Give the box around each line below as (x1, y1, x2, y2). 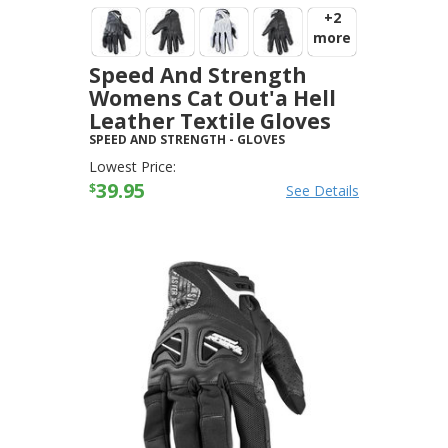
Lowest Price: (89, 157, 176, 176)
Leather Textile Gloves (89, 107, 331, 135)
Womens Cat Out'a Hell (89, 84, 336, 112)
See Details (286, 181, 359, 200)
